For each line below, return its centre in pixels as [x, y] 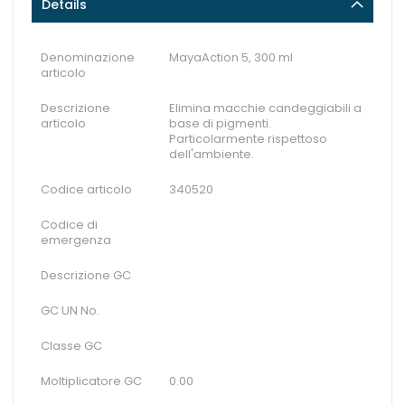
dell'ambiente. [212, 154]
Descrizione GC [86, 275]
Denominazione [88, 57]
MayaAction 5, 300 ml [231, 57]
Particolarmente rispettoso [248, 139]
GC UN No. [70, 311]
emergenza [76, 240]
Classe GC [71, 346]
